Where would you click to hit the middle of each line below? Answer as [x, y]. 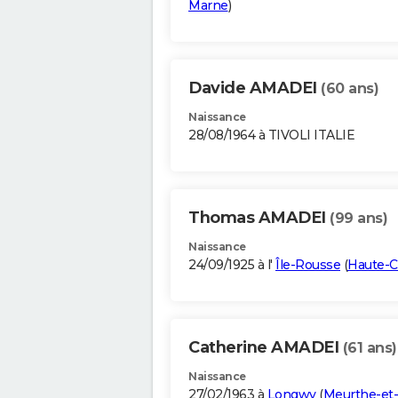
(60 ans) [350, 89]
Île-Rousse [308, 265]
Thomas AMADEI [259, 218]
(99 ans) [358, 219]
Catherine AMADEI [266, 348]
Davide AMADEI [255, 88]
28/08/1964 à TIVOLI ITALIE [271, 135]
